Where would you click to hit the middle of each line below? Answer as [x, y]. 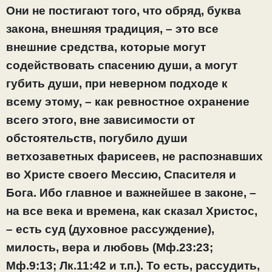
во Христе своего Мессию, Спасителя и [121, 174]
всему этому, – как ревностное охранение [128, 101]
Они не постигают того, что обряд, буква [124, 10]
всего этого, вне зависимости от [100, 120]
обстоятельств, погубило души [97, 138]
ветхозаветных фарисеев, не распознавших [134, 156]
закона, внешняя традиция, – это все [112, 29]
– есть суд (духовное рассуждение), [110, 229]
